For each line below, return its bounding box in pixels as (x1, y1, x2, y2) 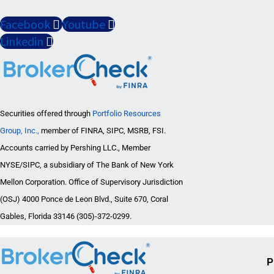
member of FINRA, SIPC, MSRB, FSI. (39, 126, 166, 136)
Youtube (62, 17, 105, 32)
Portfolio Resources (92, 109, 161, 119)
